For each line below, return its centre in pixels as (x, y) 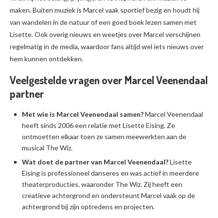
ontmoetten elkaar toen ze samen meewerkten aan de (104, 136)
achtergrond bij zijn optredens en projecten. (88, 207)
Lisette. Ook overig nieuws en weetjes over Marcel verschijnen (105, 34)
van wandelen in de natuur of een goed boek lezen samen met (103, 22)
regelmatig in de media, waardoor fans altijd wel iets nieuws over (107, 46)
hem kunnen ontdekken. (46, 59)
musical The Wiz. (47, 148)
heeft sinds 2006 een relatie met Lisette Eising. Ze (99, 125)
